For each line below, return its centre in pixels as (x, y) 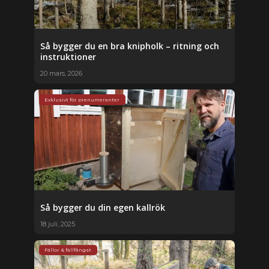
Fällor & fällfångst (68, 250)
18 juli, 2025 (57, 224)
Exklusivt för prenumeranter (82, 100)
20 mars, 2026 (61, 74)
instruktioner (68, 57)
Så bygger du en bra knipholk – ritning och (129, 46)
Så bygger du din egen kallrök (102, 207)
